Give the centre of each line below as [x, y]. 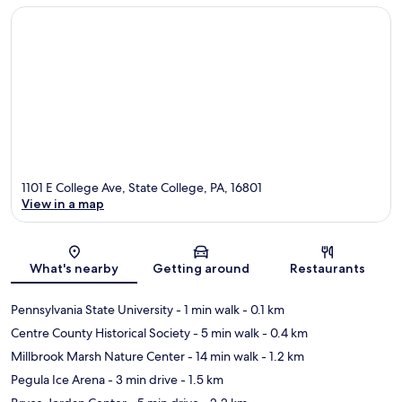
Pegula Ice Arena [58, 380]
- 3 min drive [141, 380]
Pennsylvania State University [92, 310]
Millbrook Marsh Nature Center [98, 357]
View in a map [63, 204]
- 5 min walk [225, 333]
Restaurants [328, 269]
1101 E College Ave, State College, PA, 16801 [142, 188]
